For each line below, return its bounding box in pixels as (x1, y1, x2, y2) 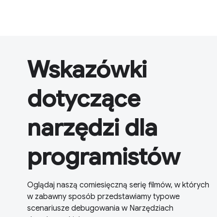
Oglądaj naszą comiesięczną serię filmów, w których (27, 180, 209, 190)
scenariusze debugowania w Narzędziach (27, 203, 173, 213)
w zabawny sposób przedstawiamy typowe (27, 191, 180, 201)
